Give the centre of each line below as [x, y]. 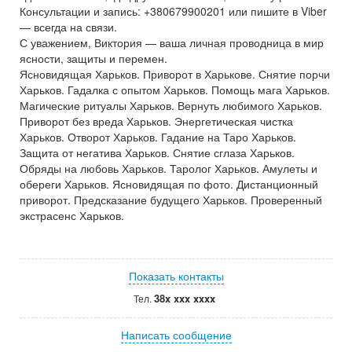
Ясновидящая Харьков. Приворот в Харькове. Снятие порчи [175, 74]
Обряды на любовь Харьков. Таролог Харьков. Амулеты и [169, 168]
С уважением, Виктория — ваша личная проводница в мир [172, 42]
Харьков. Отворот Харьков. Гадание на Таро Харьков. [158, 137]
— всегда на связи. [68, 27]
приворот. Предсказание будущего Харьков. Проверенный [171, 200]
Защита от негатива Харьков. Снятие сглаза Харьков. [157, 152]
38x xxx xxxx [184, 298]
